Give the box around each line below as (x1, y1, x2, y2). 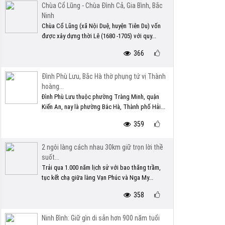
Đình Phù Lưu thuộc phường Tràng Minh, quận (42, 93, 159, 100)
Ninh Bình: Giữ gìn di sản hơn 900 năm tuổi (42, 214, 160, 222)
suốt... (42, 153, 59, 161)
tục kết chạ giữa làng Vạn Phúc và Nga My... (42, 174, 153, 181)
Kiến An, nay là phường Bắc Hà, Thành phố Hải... (42, 103, 165, 110)
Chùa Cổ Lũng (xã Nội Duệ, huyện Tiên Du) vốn (42, 22, 161, 30)
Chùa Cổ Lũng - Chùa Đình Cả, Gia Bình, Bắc (42, 2, 163, 10)
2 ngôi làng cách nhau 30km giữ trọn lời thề (42, 143, 163, 151)
